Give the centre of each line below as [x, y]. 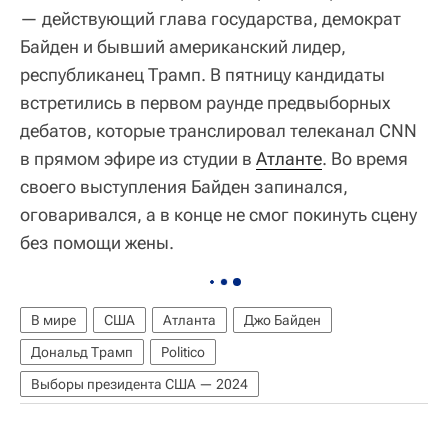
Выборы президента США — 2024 [139, 384]
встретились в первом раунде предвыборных [205, 103]
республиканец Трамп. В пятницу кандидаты [202, 75]
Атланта [189, 320]
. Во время [365, 159]
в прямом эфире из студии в [138, 159]
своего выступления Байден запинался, [184, 187]
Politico [183, 352]
